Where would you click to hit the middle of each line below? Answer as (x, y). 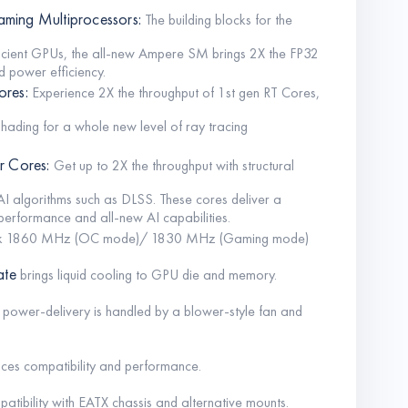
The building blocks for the (217, 20)
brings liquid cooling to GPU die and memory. (146, 275)
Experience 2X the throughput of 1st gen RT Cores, (173, 93)
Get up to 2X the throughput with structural (172, 166)
